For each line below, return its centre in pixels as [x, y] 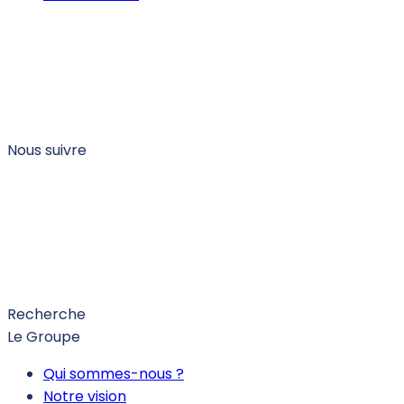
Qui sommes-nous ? [114, 374]
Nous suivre [47, 151]
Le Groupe [44, 337]
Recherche [46, 315]
